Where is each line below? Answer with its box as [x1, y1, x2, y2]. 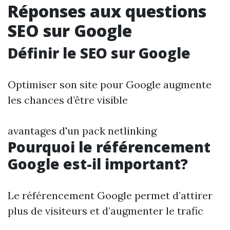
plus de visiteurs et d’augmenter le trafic [8, 204, 203, 217]
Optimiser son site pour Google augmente [8, 78, 212, 91]
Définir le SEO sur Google [8, 43, 190, 63]
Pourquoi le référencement [8, 137, 210, 157]
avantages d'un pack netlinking [8, 124, 157, 137]
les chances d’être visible [8, 93, 128, 106]
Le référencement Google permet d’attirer [8, 189, 213, 202]
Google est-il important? [8, 154, 188, 174]
